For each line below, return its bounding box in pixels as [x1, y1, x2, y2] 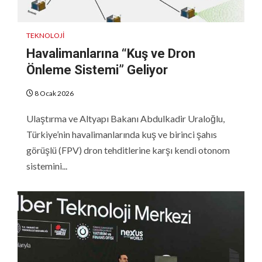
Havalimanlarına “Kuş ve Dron [26, 46, 195, 61]
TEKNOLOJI [26, 30, 64, 40]
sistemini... [26, 160, 67, 171]
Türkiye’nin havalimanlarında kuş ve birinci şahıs [26, 128, 217, 140]
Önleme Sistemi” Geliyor [26, 62, 168, 77]
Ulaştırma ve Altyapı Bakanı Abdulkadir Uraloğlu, [26, 112, 225, 124]
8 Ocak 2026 [33, 88, 74, 98]
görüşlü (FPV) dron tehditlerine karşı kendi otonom [26, 144, 230, 156]
